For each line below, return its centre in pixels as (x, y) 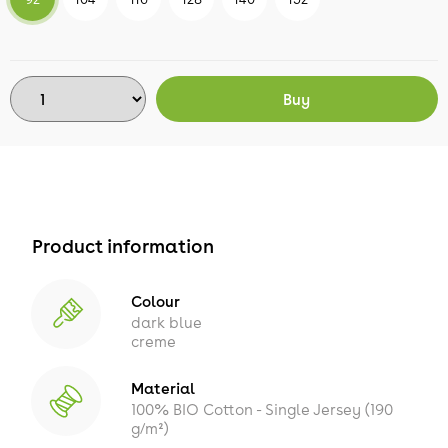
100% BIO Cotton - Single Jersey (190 (262, 409)
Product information (123, 245)
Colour (155, 301)
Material (163, 388)
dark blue (166, 322)
